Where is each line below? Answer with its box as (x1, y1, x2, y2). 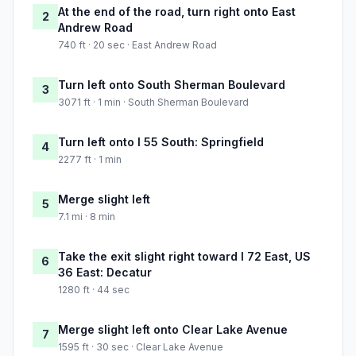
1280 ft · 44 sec (58, 284, 130, 296)
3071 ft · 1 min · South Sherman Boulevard (58, 96, 249, 109)
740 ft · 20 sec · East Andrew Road (58, 39, 217, 52)
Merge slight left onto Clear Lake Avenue (58, 323, 288, 337)
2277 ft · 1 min (58, 153, 122, 166)
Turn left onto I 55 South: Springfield (58, 135, 264, 149)
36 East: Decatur (58, 265, 152, 280)
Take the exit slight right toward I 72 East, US (58, 250, 311, 264)
